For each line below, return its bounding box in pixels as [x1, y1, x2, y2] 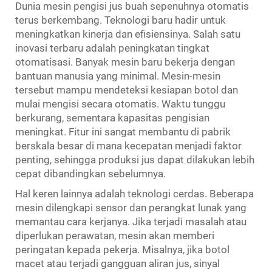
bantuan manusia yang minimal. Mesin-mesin [15, 69, 220, 82]
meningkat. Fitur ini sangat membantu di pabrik [15, 125, 231, 138]
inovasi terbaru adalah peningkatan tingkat [15, 41, 209, 54]
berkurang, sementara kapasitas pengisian [15, 111, 209, 124]
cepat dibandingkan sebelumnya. [15, 167, 166, 180]
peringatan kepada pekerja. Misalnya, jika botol [15, 243, 229, 256]
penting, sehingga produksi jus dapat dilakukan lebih [15, 153, 254, 166]
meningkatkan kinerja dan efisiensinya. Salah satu [15, 27, 240, 40]
